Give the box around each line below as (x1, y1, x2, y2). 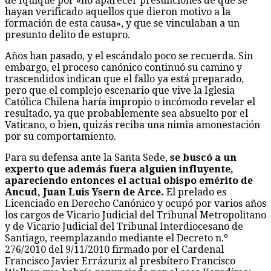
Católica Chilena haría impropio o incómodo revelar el (5, 96, 255, 108)
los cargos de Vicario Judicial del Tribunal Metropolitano (5, 209, 266, 221)
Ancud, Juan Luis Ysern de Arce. (5, 186, 164, 198)
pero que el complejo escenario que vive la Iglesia (5, 84, 235, 96)
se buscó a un (170, 151, 237, 163)
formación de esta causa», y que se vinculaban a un (5, 17, 240, 29)
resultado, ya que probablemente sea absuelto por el (5, 107, 248, 119)
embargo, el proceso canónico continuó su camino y (5, 61, 242, 73)
